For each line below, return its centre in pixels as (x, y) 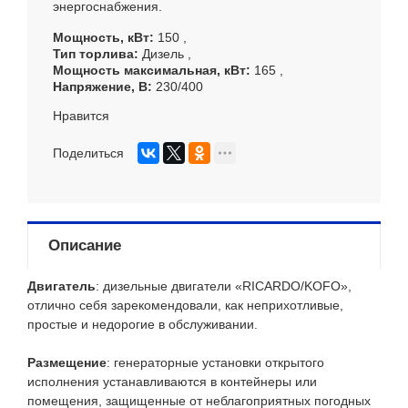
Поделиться (88, 153)
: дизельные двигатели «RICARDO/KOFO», (224, 286)
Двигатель (61, 286)
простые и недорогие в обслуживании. (143, 325)
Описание (85, 246)
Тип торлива (93, 54)
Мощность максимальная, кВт (149, 71)
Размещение (67, 363)
